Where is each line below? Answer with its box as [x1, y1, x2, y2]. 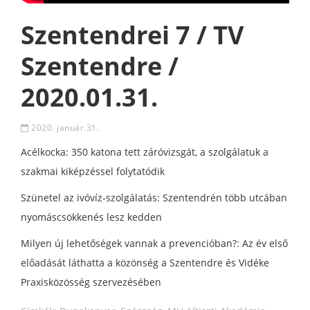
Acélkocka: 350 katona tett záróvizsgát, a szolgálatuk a [21, 145, 268, 158]
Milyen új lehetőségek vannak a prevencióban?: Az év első [21, 236, 288, 250]
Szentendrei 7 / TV [21, 17, 244, 52]
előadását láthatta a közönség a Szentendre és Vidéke [21, 255, 269, 269]
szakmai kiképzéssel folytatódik [21, 164, 165, 178]
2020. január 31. [28, 121, 99, 134]
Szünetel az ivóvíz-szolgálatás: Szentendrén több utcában [21, 190, 287, 204]
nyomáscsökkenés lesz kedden [21, 210, 162, 224]
